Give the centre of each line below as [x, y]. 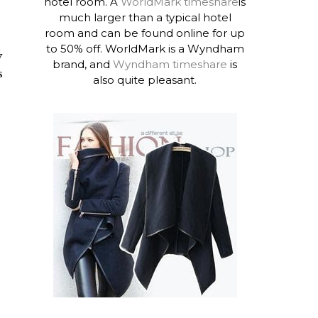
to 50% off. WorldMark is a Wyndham [145, 48]
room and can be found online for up [145, 33]
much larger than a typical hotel [145, 17]
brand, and [83, 64]
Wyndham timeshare [170, 64]
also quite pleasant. [145, 79]
